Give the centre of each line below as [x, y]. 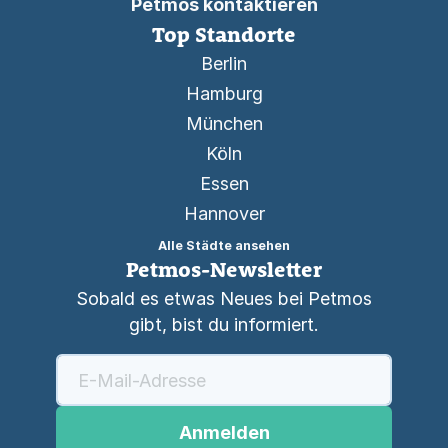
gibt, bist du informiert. [224, 325]
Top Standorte [224, 34]
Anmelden [224, 432]
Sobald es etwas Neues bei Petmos [224, 299]
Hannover [224, 214]
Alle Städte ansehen [224, 246]
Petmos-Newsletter [224, 269]
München [224, 124]
